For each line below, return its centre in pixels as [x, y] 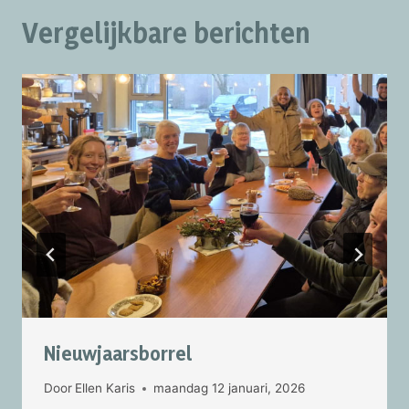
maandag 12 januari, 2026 [230, 388]
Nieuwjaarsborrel [118, 353]
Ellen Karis [105, 388]
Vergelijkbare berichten [166, 32]
